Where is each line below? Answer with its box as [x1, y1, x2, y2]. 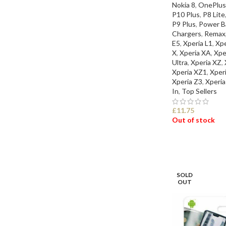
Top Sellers [182, 86, 217, 95]
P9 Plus [172, 19, 196, 28]
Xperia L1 [183, 38, 212, 47]
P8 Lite [203, 10, 225, 19]
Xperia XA [180, 48, 211, 57]
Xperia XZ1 [172, 67, 207, 76]
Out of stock [172, 115, 215, 124]
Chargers [172, 29, 201, 38]
